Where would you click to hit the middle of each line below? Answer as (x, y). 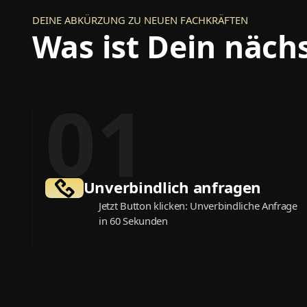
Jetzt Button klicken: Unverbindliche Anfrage (198, 206)
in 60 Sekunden (133, 221)
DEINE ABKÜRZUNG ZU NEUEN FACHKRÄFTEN (140, 20)
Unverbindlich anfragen (172, 188)
